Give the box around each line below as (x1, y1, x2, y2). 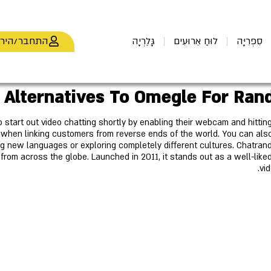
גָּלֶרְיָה (132, 35, 155, 48)
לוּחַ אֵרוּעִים (174, 35, 218, 48)
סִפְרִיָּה (237, 35, 263, 48)
